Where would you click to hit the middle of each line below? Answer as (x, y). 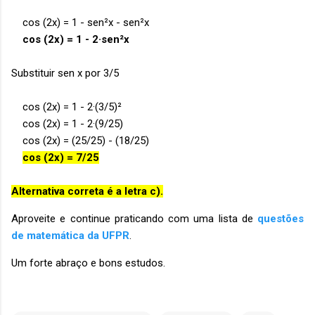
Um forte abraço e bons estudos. (88, 263)
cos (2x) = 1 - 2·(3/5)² (66, 107)
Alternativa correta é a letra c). (87, 191)
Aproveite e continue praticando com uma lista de (134, 218)
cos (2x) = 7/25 (61, 157)
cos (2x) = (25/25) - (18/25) (80, 140)
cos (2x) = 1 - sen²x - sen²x (80, 22)
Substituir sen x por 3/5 (66, 73)
